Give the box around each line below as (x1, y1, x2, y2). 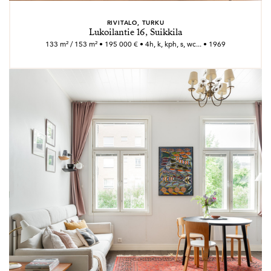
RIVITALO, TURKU (106, 18, 165, 27)
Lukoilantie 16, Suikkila (89, 26, 182, 38)
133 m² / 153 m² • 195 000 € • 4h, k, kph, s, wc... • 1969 (45, 39, 226, 48)
